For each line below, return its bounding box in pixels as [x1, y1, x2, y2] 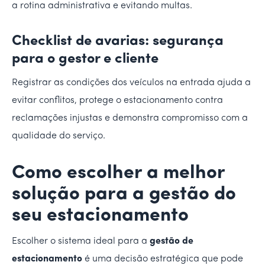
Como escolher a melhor [12, 163, 225, 183]
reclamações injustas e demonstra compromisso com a [12, 113, 248, 123]
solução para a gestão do [12, 185, 236, 204]
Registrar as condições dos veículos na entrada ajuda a [12, 77, 251, 88]
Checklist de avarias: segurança [12, 34, 224, 49]
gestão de [150, 236, 193, 246]
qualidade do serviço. [12, 131, 105, 141]
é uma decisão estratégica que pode [82, 254, 243, 264]
